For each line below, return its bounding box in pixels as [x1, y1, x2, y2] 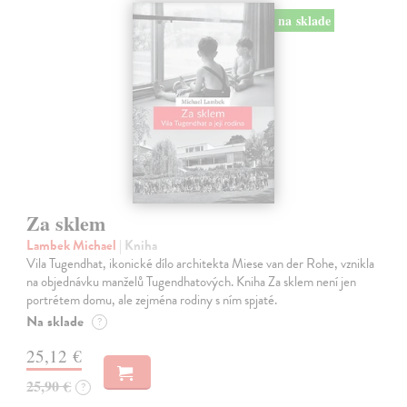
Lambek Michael [26, 235, 120, 256]
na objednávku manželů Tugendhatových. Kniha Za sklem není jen [26, 272, 357, 293]
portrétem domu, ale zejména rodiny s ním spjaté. [26, 290, 278, 311]
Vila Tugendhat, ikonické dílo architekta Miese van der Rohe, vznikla [26, 253, 375, 274]
